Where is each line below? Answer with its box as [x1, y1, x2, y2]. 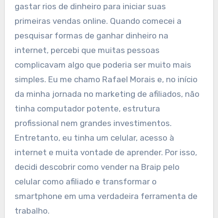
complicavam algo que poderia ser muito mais [14, 60, 191, 70]
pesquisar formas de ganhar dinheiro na [14, 31, 168, 41]
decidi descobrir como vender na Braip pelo [14, 162, 180, 172]
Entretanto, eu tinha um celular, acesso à [14, 133, 174, 143]
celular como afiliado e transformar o [14, 177, 157, 187]
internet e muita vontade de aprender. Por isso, [14, 147, 197, 158]
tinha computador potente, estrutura [14, 104, 160, 114]
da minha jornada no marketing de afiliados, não [14, 89, 200, 99]
